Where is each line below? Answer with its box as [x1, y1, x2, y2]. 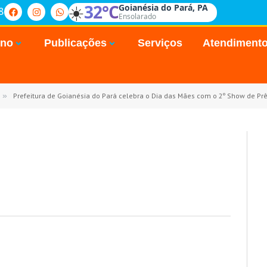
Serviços [137, 37, 182, 49]
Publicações [44, 37, 107, 49]
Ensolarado [119, 11, 156, 21]
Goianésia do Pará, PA [119, 2, 208, 13]
